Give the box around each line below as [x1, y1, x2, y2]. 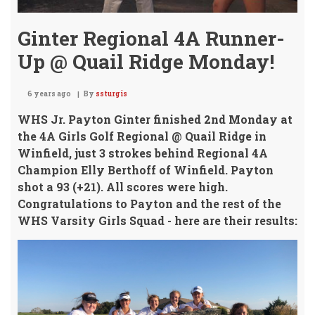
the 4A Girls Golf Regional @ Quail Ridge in [18, 129, 266, 143]
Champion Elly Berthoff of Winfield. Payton [18, 162, 274, 177]
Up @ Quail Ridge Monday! [18, 49, 274, 75]
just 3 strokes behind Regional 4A [72, 146, 268, 160]
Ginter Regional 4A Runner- [18, 25, 285, 51]
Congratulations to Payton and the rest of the [18, 196, 281, 211]
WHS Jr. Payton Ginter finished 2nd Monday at [18, 112, 292, 127]
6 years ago [27, 89, 71, 98]
